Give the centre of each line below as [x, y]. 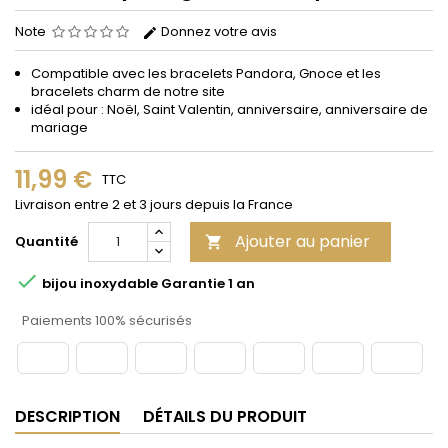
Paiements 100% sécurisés [105, 321]
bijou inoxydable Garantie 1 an [147, 283]
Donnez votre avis [217, 32]
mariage [59, 128]
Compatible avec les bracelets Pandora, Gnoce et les [206, 74]
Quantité [46, 242]
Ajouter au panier [302, 242]
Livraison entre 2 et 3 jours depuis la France [154, 205]
